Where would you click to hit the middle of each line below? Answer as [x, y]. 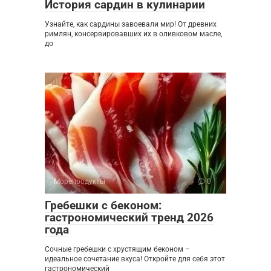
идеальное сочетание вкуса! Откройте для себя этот [135, 259]
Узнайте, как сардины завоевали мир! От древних [131, 24]
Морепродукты [80, 181]
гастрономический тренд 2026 [129, 217]
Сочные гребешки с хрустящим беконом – [117, 249]
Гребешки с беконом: [103, 205]
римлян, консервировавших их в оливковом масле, [133, 34]
